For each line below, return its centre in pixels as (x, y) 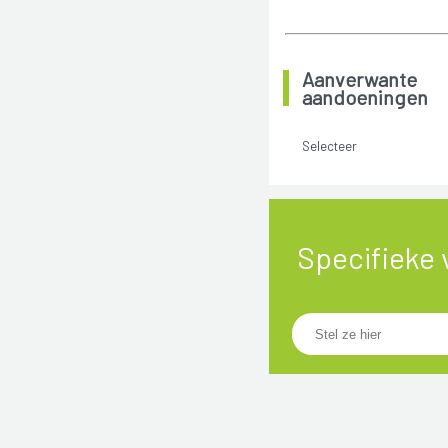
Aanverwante (360, 79)
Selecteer (329, 145)
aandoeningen (365, 97)
